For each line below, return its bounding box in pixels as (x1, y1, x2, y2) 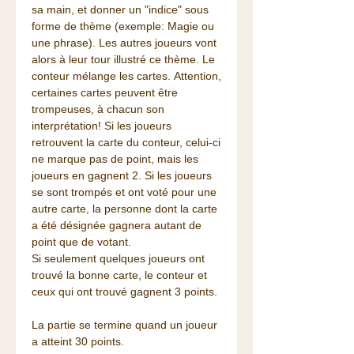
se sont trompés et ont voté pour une (32, 186, 217, 199)
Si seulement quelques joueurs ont (32, 252, 205, 265)
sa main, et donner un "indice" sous (32, 3, 209, 17)
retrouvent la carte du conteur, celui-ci (32, 136, 220, 149)
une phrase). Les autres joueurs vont (32, 36, 217, 50)
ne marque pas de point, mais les (32, 153, 198, 166)
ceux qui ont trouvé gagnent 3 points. (32, 285, 217, 299)
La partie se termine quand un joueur (32, 318, 217, 332)
